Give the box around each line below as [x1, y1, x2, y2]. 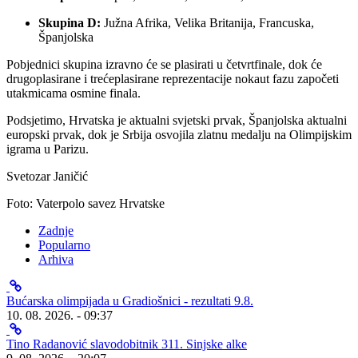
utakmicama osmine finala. [6, 86, 141, 100]
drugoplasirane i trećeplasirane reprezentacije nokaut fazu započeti [6, 71, 339, 86]
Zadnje [38, 223, 74, 237]
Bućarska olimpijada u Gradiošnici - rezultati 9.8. [6, 293, 253, 308]
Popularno [38, 237, 90, 252]
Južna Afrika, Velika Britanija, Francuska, [101, 15, 314, 30]
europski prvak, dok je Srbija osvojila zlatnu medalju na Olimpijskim [6, 127, 352, 141]
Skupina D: [38, 15, 101, 30]
